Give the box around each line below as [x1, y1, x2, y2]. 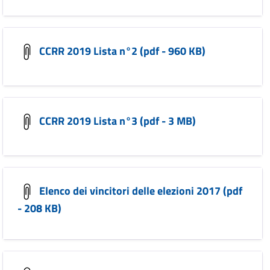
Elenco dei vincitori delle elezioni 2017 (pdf [37, 182, 242, 199]
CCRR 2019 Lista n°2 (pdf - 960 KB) [37, 42, 206, 59]
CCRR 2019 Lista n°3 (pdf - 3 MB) [37, 112, 196, 129]
